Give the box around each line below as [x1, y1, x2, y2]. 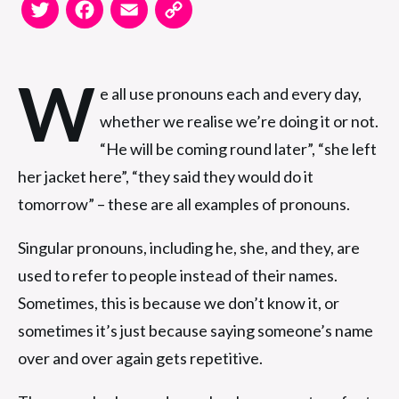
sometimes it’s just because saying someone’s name [18, 320, 373, 340]
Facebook [110, 7, 165, 23]
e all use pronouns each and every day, [100, 83, 362, 103]
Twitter [65, 7, 105, 23]
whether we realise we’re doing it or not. [100, 110, 379, 131]
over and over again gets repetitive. [18, 347, 263, 368]
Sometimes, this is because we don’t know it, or [18, 292, 339, 313]
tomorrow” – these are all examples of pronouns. [18, 193, 350, 214]
